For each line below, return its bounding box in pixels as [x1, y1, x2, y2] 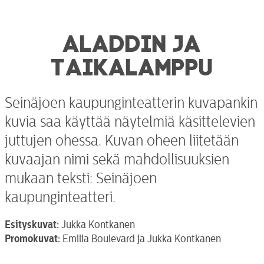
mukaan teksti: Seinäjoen [5, 170, 157, 186]
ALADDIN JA [62, 28, 202, 52]
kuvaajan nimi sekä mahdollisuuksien [5, 151, 229, 167]
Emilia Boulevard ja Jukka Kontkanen [60, 233, 221, 244]
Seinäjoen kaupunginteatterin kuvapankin [5, 95, 258, 111]
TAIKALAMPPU [51, 52, 213, 76]
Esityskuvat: [5, 219, 59, 230]
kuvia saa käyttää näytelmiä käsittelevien [5, 114, 255, 130]
